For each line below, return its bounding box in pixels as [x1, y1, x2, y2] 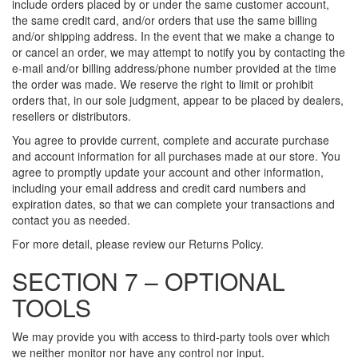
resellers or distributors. [12, 108, 131, 124]
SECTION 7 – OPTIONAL [12, 264, 285, 298]
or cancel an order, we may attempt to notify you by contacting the [12, 44, 345, 60]
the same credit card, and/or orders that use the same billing [12, 12, 317, 28]
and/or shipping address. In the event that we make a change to [12, 28, 335, 44]
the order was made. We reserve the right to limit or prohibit [12, 76, 313, 92]
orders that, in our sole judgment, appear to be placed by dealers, [12, 92, 344, 108]
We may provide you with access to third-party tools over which [12, 328, 330, 344]
